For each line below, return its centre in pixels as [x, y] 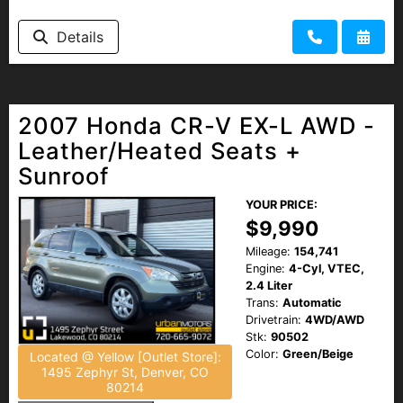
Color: [262, 354]
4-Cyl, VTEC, [327, 268]
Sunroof [63, 175]
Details [76, 36]
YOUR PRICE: [282, 204]
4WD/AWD [335, 319]
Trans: [262, 302]
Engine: [265, 268]
